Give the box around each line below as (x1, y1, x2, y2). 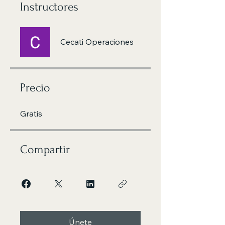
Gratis (20, 108, 42, 119)
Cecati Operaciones (60, 37, 134, 47)
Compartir (20, 143, 70, 156)
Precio (20, 81, 50, 94)
